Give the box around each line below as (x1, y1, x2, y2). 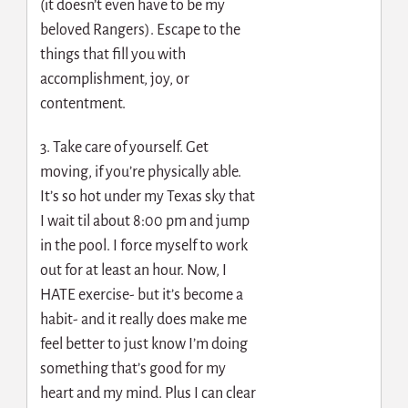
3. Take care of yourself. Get (39, 139, 209, 157)
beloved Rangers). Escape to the (39, 21, 240, 38)
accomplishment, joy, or (39, 70, 189, 87)
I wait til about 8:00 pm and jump (39, 213, 250, 230)
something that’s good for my (39, 361, 226, 378)
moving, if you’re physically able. (39, 164, 241, 181)
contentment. (39, 95, 126, 112)
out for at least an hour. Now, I (39, 262, 227, 280)
